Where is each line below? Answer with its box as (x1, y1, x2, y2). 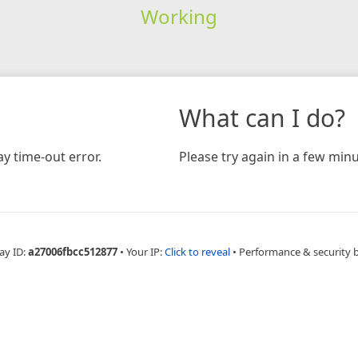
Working (140, 2, 217, 30)
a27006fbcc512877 (28, 244, 117, 259)
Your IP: (126, 244, 165, 259)
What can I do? (179, 101, 345, 134)
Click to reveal (165, 244, 230, 259)
